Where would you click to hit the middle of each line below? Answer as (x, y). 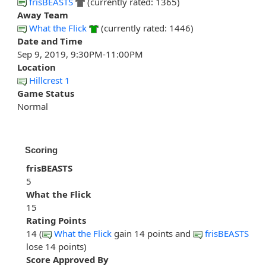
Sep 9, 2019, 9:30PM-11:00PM (80, 54)
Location (37, 67)
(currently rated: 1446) (146, 28)
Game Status (46, 94)
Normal (33, 107)
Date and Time (50, 41)
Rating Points (56, 221)
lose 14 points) (56, 247)
